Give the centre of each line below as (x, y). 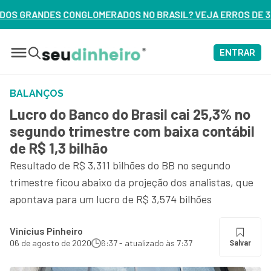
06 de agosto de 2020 (51, 243)
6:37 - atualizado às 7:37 (147, 243)
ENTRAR (237, 53)
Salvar (240, 243)
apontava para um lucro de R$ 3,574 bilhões (111, 199)
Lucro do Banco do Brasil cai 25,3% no (130, 114)
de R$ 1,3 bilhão (59, 148)
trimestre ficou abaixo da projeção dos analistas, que (132, 182)
